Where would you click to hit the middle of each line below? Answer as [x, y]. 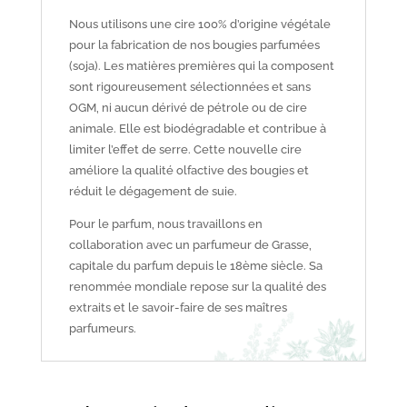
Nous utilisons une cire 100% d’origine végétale [199, 24]
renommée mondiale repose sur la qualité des [197, 286]
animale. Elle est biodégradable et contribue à [197, 128]
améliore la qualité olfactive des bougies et [189, 170]
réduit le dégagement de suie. [153, 191]
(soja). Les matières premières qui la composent [201, 65]
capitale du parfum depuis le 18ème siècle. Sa [195, 265]
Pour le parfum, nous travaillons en [165, 223]
